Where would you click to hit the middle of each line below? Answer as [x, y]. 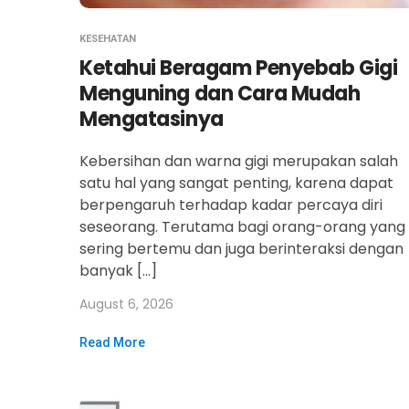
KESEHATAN [108, 39]
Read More [112, 342]
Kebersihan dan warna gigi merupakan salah [239, 161]
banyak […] [118, 271]
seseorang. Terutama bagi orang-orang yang [242, 227]
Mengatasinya [152, 119]
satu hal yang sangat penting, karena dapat [236, 183]
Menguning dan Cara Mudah [220, 94]
